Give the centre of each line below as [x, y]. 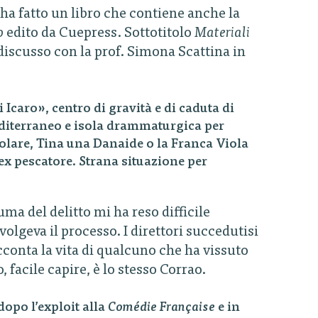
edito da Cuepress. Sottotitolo [99, 33]
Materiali [222, 33]
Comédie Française [161, 308]
